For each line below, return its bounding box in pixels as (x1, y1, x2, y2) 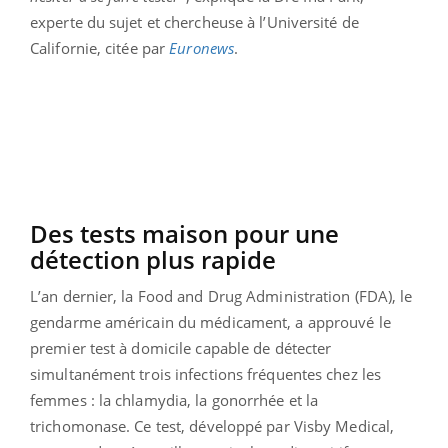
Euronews (169, 37, 235, 58)
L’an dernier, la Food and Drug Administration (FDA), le (30, 285, 413, 306)
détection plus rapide (30, 242, 276, 276)
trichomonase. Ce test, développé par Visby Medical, (30, 415, 395, 436)
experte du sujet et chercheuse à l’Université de (30, 11, 359, 32)
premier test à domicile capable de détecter (30, 337, 332, 358)
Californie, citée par (30, 37, 170, 58)
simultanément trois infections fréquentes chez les (30, 363, 382, 384)
